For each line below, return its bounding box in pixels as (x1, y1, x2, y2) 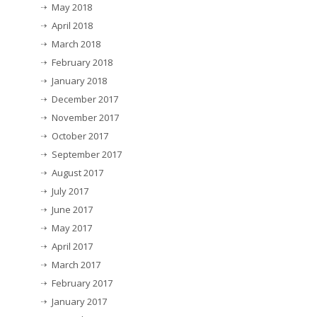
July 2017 (52, 185, 88, 198)
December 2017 (52, 93, 118, 106)
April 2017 (52, 240, 93, 253)
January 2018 (52, 74, 107, 88)
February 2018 (52, 56, 113, 69)
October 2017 (52, 129, 108, 143)
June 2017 (52, 203, 93, 217)
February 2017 (52, 277, 113, 290)
